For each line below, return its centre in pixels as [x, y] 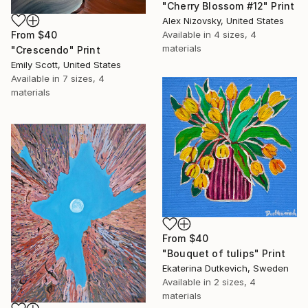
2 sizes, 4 [235, 282]
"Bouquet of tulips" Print [224, 254]
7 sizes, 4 [84, 78]
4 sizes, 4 [235, 35]
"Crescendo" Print [56, 49]
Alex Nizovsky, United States [223, 21]
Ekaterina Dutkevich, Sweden [225, 268]
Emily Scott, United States [66, 64]
